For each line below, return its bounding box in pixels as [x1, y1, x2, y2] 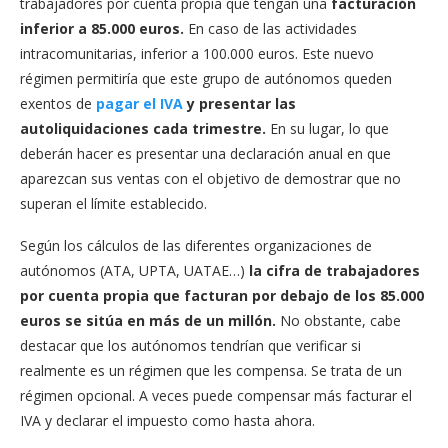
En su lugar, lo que [266, 118, 389, 138]
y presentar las [183, 93, 296, 113]
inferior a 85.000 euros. [20, 18, 184, 38]
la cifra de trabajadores [249, 260, 420, 280]
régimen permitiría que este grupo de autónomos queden [20, 68, 392, 88]
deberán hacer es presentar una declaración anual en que [20, 143, 391, 163]
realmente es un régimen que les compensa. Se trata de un [20, 360, 402, 380]
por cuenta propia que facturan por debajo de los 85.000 [20, 285, 424, 305]
